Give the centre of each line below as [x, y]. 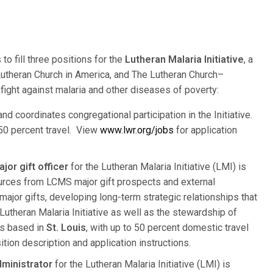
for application [205, 130]
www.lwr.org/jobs [137, 130]
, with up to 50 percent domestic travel [167, 228]
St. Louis [66, 228]
